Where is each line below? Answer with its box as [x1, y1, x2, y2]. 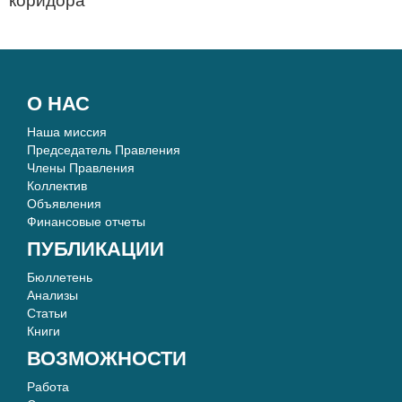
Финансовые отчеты [27, 214, 145, 229]
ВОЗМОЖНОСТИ [27, 347, 187, 370]
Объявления [27, 197, 101, 211]
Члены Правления [27, 161, 135, 175]
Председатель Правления [27, 143, 180, 157]
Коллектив [27, 179, 87, 193]
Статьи [27, 306, 67, 320]
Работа [27, 380, 76, 394]
